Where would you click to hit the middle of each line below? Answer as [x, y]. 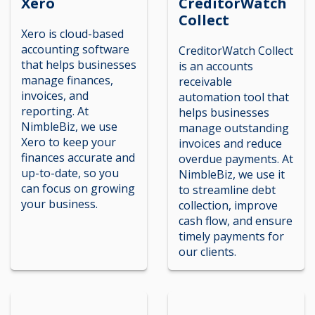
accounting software [75, 49]
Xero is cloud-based [72, 33]
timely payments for [231, 236]
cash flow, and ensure [236, 220]
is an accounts [216, 66]
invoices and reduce [230, 143]
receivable [205, 81]
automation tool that [234, 97]
